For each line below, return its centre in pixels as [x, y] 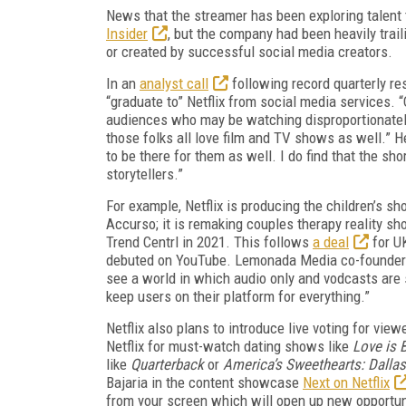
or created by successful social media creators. [251, 51]
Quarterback [167, 364]
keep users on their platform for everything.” [238, 296]
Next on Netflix [346, 382]
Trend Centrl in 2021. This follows [209, 242]
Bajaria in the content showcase [204, 382]
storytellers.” [146, 174]
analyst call [174, 83]
